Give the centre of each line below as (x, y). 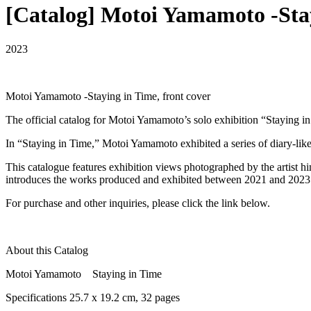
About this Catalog (47, 250)
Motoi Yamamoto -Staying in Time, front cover (108, 96)
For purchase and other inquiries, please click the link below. (138, 203)
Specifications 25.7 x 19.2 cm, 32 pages (93, 297)
